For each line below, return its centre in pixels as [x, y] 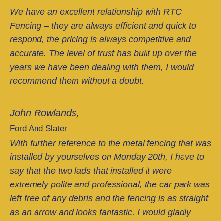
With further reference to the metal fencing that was [110, 143]
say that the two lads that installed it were [91, 170]
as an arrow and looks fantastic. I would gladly [100, 212]
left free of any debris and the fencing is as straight [109, 198]
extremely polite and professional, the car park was [110, 184]
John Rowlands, [45, 113]
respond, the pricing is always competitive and [100, 39]
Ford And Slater [38, 128]
